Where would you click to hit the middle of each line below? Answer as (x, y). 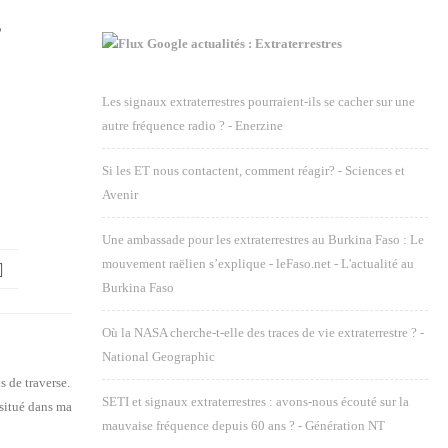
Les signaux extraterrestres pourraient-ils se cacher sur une (258, 101)
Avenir (120, 194)
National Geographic (158, 356)
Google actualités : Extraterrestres (244, 43)
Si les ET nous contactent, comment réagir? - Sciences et (253, 170)
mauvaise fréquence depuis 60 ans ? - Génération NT (243, 425)
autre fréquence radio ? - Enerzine (192, 125)
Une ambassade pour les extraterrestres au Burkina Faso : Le (263, 239)
